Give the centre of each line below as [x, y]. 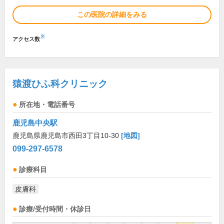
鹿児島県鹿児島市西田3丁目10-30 [67, 136]
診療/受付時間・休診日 [55, 209]
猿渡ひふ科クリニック [60, 84]
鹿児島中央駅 [35, 123]
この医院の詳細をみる [112, 15]
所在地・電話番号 [47, 105]
